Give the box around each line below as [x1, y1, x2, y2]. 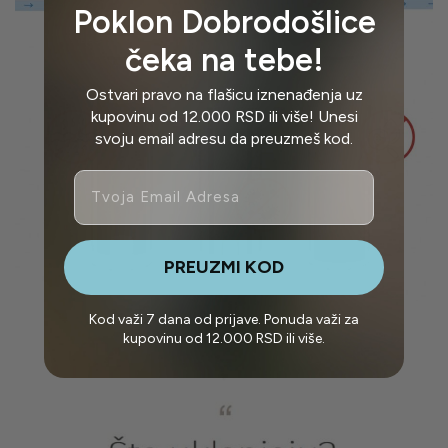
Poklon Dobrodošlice [72, 2, 376, 41]
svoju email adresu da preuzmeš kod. [95, 128, 353, 148]
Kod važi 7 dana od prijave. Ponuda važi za [89, 310, 359, 328]
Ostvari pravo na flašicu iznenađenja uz [85, 84, 363, 104]
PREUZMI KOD [164, 256, 284, 279]
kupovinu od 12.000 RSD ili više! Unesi [90, 106, 358, 126]
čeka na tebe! [124, 40, 324, 79]
